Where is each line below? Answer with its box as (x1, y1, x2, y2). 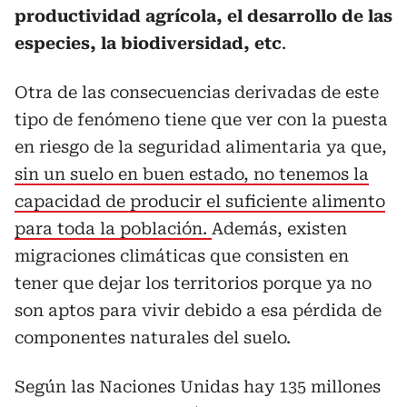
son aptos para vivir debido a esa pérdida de (15, 300, 382, 320)
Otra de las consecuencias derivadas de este (15, 82, 379, 102)
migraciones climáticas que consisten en (15, 245, 349, 265)
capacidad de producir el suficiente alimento (15, 191, 385, 211)
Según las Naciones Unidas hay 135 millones (15, 376, 381, 396)
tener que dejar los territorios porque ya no (15, 273, 372, 293)
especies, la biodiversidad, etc (15, 33, 282, 53)
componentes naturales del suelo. (15, 327, 291, 347)
